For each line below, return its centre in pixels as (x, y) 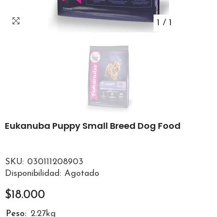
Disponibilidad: (33, 174)
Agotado (82, 174)
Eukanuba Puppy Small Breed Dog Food (93, 126)
